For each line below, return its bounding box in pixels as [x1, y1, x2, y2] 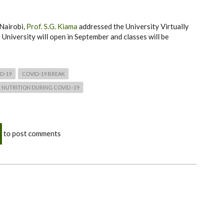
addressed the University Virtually [77, 22, 189, 31]
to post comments [2, 129, 61, 138]
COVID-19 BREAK [22, 71, 65, 77]
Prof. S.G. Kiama [26, 22, 77, 31]
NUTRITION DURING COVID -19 [1, 84, 79, 91]
